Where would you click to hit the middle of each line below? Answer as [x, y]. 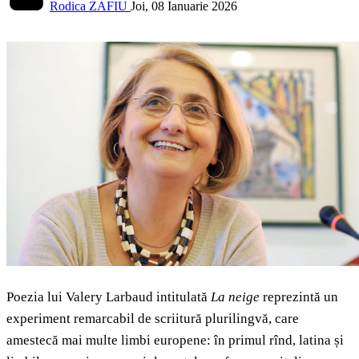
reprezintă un [301, 297]
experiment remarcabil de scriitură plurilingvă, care [153, 319]
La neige [237, 297]
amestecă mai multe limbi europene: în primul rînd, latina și [175, 341]
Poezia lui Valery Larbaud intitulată [109, 297]
